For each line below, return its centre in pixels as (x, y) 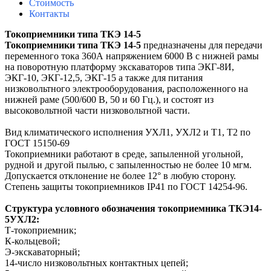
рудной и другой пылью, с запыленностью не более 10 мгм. (128, 165)
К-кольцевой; (32, 241)
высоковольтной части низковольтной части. (97, 111)
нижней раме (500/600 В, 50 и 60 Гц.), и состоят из (109, 100)
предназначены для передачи (202, 45)
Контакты (49, 14)
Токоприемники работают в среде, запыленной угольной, (124, 154)
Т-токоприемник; (41, 230)
